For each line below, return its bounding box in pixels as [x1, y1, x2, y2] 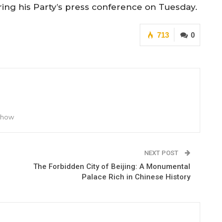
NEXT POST [144, 149, 180, 157]
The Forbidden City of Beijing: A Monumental [33, 162, 190, 171]
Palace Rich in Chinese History [81, 172, 190, 181]
